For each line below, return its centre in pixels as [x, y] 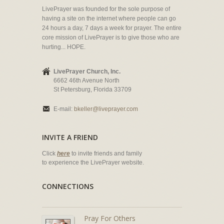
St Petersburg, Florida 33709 [92, 89]
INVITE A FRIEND [70, 137]
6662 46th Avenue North [86, 80]
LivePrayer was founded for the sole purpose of [106, 9]
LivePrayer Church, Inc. [87, 71]
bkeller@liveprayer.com [106, 109]
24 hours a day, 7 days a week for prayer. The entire [112, 28]
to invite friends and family [106, 153]
